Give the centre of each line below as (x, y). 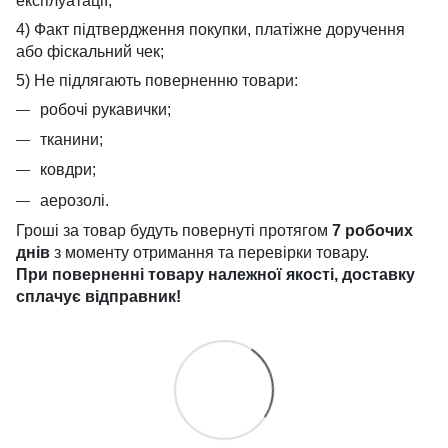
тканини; (71, 139)
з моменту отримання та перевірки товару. (209, 253)
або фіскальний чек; (90, 51)
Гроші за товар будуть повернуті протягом (174, 231)
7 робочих (372, 231)
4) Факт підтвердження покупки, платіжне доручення (210, 29)
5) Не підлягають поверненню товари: (157, 80)
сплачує (48, 297)
